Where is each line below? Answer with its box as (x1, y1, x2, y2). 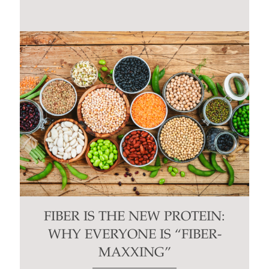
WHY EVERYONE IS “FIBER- (47, 229, 222, 243)
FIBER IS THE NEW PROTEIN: (44, 211, 225, 225)
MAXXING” (98, 247, 171, 261)
